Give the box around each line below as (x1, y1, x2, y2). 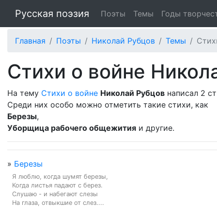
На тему (7, 88, 41, 98)
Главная (15, 36, 46, 46)
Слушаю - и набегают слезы (12, 190, 98, 198)
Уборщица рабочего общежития (7, 123, 136, 133)
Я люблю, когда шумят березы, (12, 173, 108, 180)
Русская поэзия (15, 8, 89, 19)
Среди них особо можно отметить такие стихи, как (7, 100, 208, 109)
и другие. (136, 123, 174, 133)
